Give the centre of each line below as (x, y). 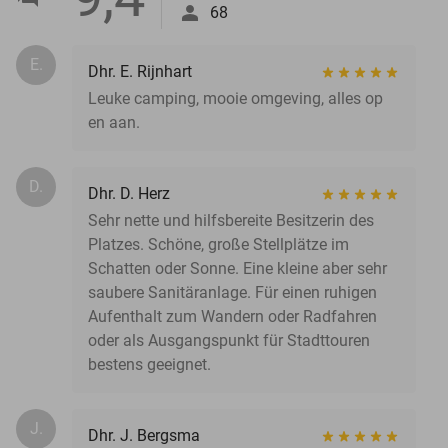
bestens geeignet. (149, 364)
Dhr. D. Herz (129, 193)
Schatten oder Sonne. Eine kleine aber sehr (237, 268)
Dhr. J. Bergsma (144, 435)
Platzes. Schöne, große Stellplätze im (218, 244)
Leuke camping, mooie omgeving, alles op (235, 98)
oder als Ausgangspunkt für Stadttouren (229, 340)
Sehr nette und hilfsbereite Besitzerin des (231, 220)
